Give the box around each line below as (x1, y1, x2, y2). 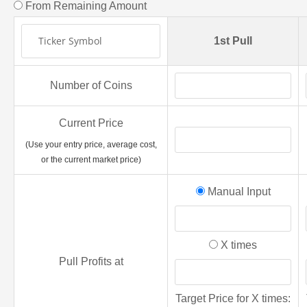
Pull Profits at (58, 256, 123, 268)
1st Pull (214, 35, 252, 47)
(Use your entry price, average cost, (25, 140, 157, 150)
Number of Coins (49, 79, 132, 92)
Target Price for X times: (175, 293, 291, 305)
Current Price (58, 117, 123, 130)
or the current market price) (40, 155, 141, 165)
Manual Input (204, 186, 271, 198)
